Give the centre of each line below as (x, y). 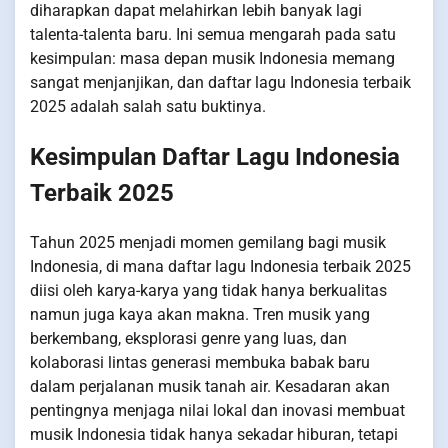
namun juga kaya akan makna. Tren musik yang (200, 315)
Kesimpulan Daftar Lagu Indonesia (215, 157)
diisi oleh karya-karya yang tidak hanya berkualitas (208, 291)
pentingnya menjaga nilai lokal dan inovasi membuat (217, 411)
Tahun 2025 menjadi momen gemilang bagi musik (208, 243)
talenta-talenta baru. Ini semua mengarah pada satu (213, 35)
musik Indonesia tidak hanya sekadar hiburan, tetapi (214, 435)
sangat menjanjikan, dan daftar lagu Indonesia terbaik (220, 83)
